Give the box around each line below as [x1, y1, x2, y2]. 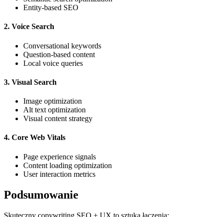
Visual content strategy [23, 114, 93, 123]
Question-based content [23, 50, 95, 59]
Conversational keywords [23, 41, 101, 50]
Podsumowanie [4, 188, 78, 201]
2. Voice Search [4, 22, 54, 31]
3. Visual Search [4, 77, 57, 86]
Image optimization [23, 97, 82, 106]
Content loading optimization [23, 161, 112, 170]
